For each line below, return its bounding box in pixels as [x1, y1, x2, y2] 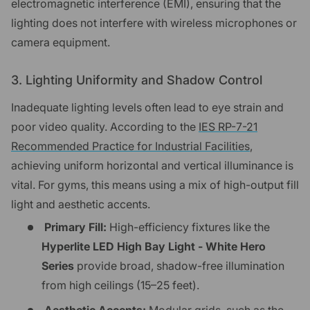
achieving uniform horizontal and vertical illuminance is [11, 158, 293, 172]
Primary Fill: [44, 220, 107, 235]
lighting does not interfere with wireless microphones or [11, 15, 297, 30]
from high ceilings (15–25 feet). [42, 278, 199, 293]
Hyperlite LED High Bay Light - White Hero [42, 239, 266, 254]
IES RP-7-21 [199, 119, 257, 134]
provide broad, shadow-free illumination [74, 259, 284, 273]
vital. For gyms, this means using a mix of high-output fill [11, 177, 299, 192]
